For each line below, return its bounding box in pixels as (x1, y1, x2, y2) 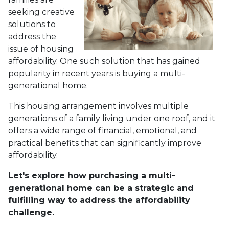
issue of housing (8, 43, 74, 54)
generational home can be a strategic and (8, 182, 194, 193)
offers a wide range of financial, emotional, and (8, 125, 197, 135)
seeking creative (8, 7, 75, 17)
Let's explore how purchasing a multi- (8, 170, 175, 180)
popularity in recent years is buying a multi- (8, 68, 185, 78)
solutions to (8, 19, 56, 29)
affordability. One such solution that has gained (8, 56, 200, 66)
